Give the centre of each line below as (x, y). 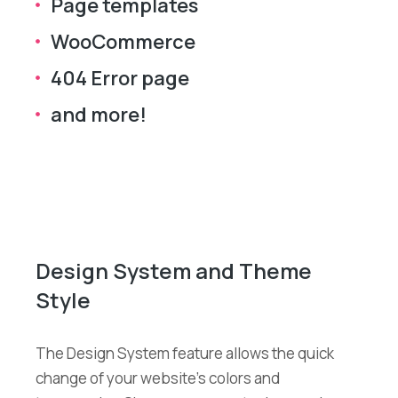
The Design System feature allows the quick (185, 353)
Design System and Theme (174, 270)
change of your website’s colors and (158, 378)
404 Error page (120, 78)
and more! (99, 114)
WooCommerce (123, 41)
